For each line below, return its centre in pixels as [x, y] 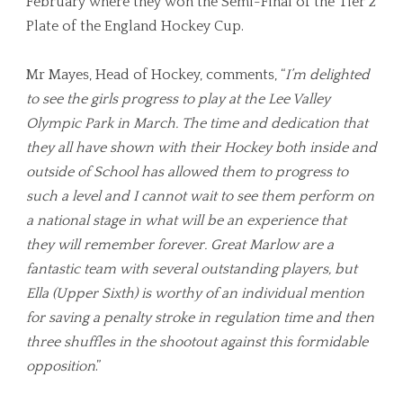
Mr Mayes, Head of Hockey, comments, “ [156, 74]
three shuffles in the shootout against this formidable [197, 341]
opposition [61, 366]
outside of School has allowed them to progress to [187, 171]
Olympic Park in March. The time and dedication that [197, 123]
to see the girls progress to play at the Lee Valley [178, 99]
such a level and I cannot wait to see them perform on [200, 196]
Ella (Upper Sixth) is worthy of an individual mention [195, 293]
